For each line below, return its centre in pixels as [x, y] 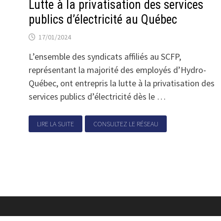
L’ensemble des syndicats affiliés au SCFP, [105, 56]
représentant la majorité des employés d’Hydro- [118, 70]
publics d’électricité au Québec [103, 19]
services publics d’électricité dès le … [97, 96]
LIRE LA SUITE [56, 124]
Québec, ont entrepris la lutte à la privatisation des [122, 83]
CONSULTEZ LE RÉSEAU [126, 124]
